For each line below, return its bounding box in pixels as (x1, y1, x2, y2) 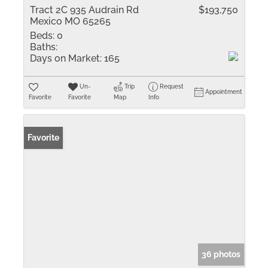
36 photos (202, 249, 240, 259)
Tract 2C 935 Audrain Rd (30, 4, 139, 16)
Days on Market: (30, 53, 102, 64)
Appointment (205, 89, 243, 95)
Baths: (30, 41, 57, 53)
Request (160, 83, 184, 90)
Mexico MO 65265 (30, 16, 111, 27)
